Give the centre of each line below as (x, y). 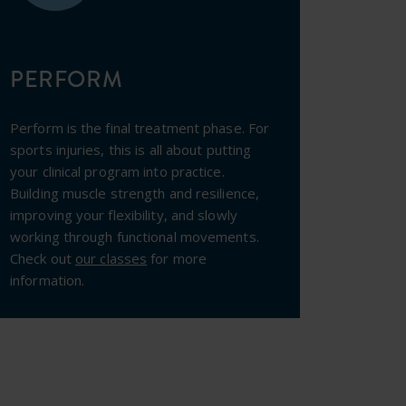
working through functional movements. (135, 237)
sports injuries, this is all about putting (131, 150)
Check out (43, 258)
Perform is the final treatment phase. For (140, 128)
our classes (111, 258)
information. (48, 280)
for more (179, 258)
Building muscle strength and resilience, (135, 193)
